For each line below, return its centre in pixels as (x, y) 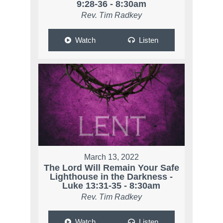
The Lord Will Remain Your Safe (111, 167)
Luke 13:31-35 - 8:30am (111, 185)
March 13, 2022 (111, 157)
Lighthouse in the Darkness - (111, 176)
